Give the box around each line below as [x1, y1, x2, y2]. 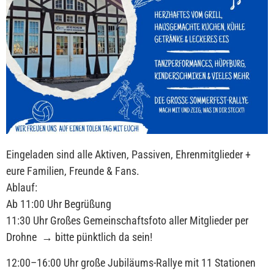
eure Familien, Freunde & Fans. [6, 165, 139, 178]
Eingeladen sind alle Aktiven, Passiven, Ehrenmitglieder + [6, 148, 251, 161]
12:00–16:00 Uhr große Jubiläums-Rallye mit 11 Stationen [6, 256, 261, 269]
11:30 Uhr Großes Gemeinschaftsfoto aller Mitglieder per [6, 214, 248, 228]
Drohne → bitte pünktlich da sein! [6, 231, 157, 244]
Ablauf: [6, 181, 37, 194]
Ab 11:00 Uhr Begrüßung [6, 198, 114, 211]
